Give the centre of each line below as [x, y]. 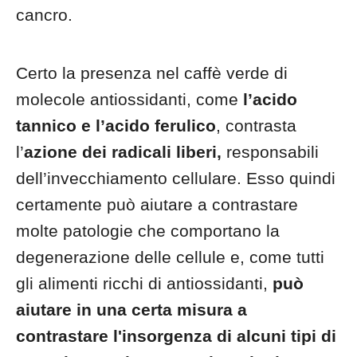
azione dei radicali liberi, [123, 152]
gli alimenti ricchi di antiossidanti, [144, 283]
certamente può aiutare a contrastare [157, 204]
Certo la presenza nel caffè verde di [152, 73]
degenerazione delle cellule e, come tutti [170, 257]
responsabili [270, 152]
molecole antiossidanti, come [129, 99]
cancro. [44, 15]
